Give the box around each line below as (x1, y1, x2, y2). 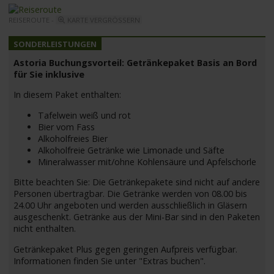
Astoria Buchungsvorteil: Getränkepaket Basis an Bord (13, 57, 257, 68)
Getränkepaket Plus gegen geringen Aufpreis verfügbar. (13, 243, 238, 255)
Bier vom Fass (38, 120, 95, 133)
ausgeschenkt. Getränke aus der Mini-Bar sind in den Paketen (13, 211, 261, 223)
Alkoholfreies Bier (38, 132, 108, 144)
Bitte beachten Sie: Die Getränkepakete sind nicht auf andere (13, 176, 261, 188)
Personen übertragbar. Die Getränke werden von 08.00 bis (13, 188, 248, 200)
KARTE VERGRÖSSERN (65, 15, 135, 25)
